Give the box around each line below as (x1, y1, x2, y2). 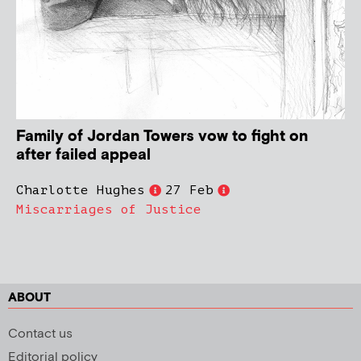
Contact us (8, 326, 73, 343)
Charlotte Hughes (16, 183, 145, 198)
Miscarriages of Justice (16, 202, 201, 218)
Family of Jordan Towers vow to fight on (16, 127, 308, 147)
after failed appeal (16, 145, 151, 166)
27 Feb (165, 183, 214, 198)
